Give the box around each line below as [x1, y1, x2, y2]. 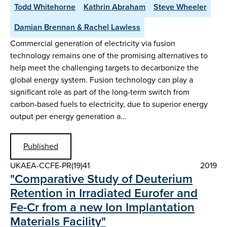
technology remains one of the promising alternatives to [10, 49, 208, 61]
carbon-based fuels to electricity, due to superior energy [10, 98, 208, 110]
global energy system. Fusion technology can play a [10, 73, 193, 86]
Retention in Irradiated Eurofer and [10, 184, 198, 203]
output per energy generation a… [10, 110, 126, 122]
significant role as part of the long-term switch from [10, 86, 190, 98]
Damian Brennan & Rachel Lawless [14, 21, 140, 33]
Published [23, 140, 58, 153]
